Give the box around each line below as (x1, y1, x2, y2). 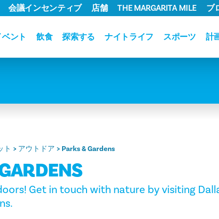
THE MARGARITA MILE (117, 2, 197, 14)
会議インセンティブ (8, 2, 82, 14)
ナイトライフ (104, 31, 153, 43)
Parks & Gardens (61, 144, 115, 153)
